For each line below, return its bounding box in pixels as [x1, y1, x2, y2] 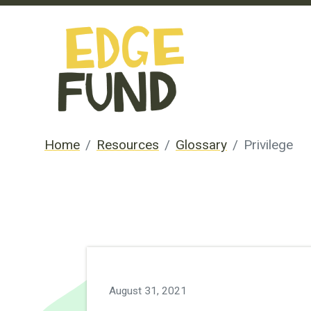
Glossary [176, 137, 227, 153]
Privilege [244, 137, 293, 153]
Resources [96, 137, 159, 153]
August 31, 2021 [108, 285, 187, 297]
